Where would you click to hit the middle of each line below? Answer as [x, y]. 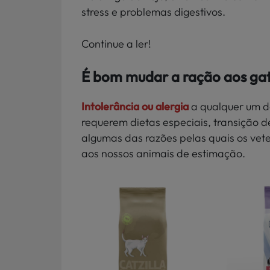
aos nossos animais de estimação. [165, 154]
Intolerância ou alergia [135, 107]
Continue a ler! [116, 43]
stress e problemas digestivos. [153, 12]
